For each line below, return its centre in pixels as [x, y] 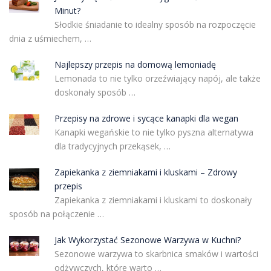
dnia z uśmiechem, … [50, 38]
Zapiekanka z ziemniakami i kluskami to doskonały [153, 200]
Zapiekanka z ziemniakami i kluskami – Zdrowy [145, 172]
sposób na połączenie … [57, 214]
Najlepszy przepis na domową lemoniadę [135, 64]
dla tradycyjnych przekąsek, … [112, 146]
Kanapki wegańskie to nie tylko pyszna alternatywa [154, 132]
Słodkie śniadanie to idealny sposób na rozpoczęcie [155, 24]
